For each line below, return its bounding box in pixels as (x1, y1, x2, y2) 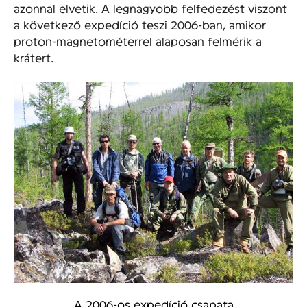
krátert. (14, 50, 53, 64)
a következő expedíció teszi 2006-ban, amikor (14, 17, 266, 31)
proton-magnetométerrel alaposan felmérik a (14, 34, 262, 47)
